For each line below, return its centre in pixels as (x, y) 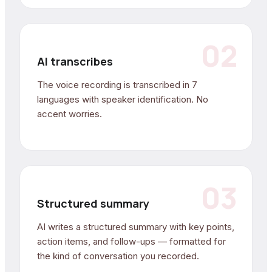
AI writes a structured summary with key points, (136, 226)
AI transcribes (75, 61)
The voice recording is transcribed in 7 (117, 84)
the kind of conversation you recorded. (118, 256)
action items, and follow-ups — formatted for (131, 241)
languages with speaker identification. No (123, 99)
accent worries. (70, 114)
